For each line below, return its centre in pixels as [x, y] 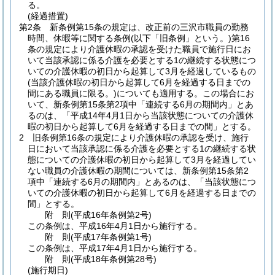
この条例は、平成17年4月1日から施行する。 [115, 248]
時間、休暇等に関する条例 [79, 38]
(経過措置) [48, 16]
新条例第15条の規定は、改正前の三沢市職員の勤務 [149, 27]
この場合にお [228, 93]
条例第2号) [131, 215]
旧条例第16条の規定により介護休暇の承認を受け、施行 [141, 137]
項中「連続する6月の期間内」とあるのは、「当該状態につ [142, 182]
